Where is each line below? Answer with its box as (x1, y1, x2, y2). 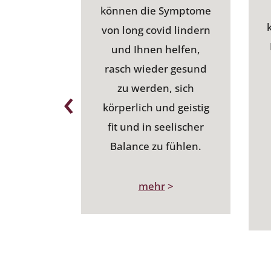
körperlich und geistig (102, 100, 209, 115)
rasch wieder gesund (105, 62, 207, 76)
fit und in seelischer (108, 120, 204, 134)
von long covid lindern (101, 23, 211, 38)
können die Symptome (100, 4, 212, 18)
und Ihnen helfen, (111, 42, 201, 57)
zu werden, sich (117, 81, 195, 96)
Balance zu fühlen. (110, 139, 202, 154)
